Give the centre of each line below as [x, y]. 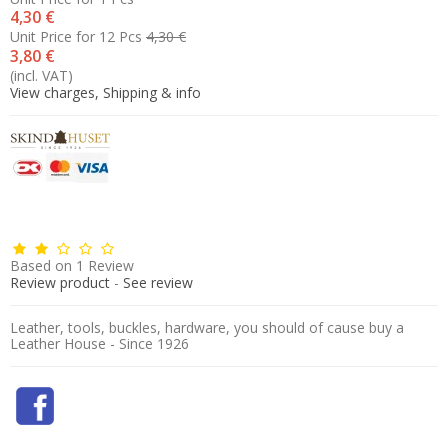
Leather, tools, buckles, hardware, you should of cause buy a [207, 327]
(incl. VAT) [41, 75]
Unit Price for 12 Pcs [76, 36]
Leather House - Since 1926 [99, 343]
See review [158, 282]
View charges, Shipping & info [105, 92]
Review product [60, 282]
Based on [41, 265]
